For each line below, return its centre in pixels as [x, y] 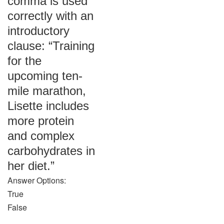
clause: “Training [51, 46]
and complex [41, 136]
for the [24, 61]
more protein [41, 121]
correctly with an [50, 16]
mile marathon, [47, 91]
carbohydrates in [51, 151]
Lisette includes [48, 106]
